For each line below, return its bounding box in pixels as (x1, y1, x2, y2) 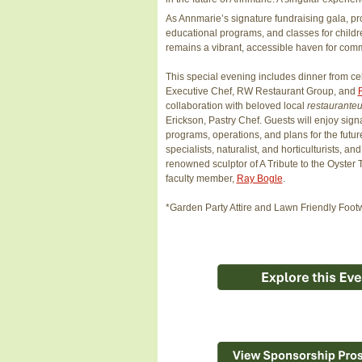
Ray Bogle (236, 173, 283, 185)
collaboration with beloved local (165, 100, 307, 112)
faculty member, (165, 173, 237, 185)
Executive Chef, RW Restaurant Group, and (165, 86, 358, 98)
